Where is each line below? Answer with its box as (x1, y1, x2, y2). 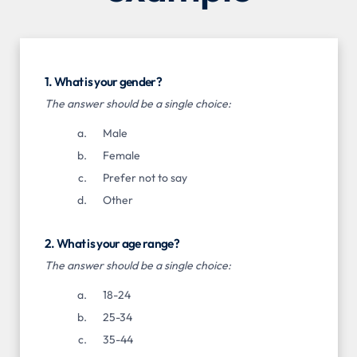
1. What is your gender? (45, 73, 162, 89)
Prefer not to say (102, 170, 187, 185)
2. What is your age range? (45, 235, 179, 251)
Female (102, 147, 140, 163)
